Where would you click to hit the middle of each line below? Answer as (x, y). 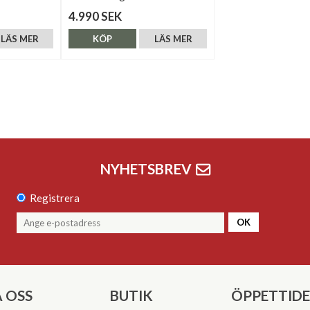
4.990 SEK (95, 16)
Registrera (55, 198)
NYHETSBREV (146, 169)
